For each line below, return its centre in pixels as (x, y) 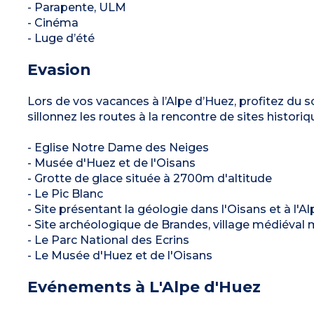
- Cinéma (53, 22)
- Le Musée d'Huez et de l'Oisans (120, 255)
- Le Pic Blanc (65, 193)
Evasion (59, 69)
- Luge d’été (61, 38)
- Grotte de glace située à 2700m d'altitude (149, 178)
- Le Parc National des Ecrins (108, 240)
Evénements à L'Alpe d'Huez (144, 287)
